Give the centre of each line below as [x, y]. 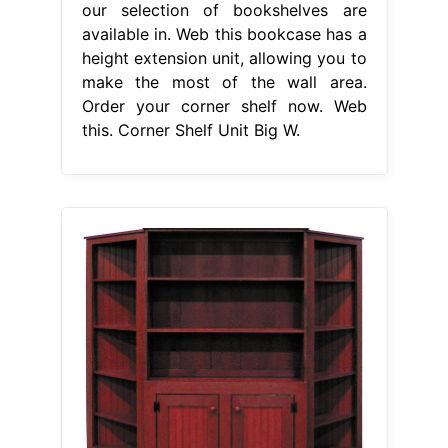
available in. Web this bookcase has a [224, 33]
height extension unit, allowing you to [224, 57]
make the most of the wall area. [224, 81]
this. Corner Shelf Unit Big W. [190, 129]
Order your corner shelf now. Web [224, 105]
